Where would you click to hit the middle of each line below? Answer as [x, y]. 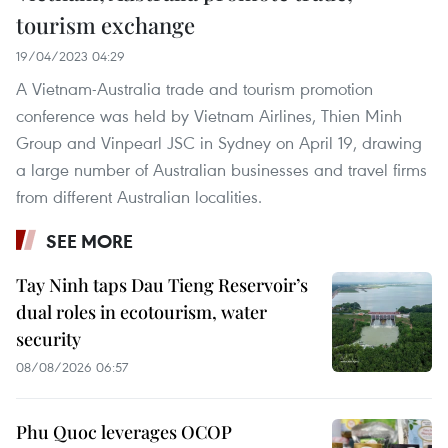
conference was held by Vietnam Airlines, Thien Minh [209, 116]
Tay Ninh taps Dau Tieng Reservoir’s [162, 285]
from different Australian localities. [139, 197]
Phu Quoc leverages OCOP [124, 432]
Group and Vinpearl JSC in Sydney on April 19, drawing [219, 143]
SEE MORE [89, 241]
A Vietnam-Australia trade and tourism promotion [194, 89]
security [48, 339]
